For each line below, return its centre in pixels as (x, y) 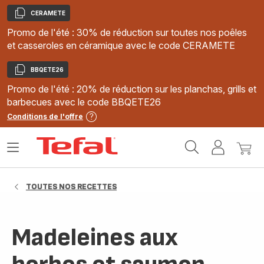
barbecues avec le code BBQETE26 (84, 102)
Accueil (136, 142)
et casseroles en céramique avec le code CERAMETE (121, 45)
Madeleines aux (95, 238)
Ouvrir (20, 152)
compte (244, 164)
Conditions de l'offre (45, 116)
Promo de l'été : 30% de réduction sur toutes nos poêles (127, 32)
